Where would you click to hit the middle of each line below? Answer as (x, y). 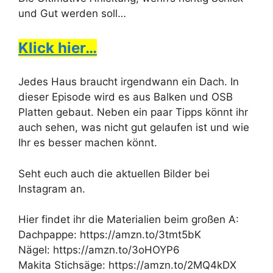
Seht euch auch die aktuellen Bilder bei (114, 173)
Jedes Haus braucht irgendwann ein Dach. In (129, 82)
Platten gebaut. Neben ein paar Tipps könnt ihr (133, 112)
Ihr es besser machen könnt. (88, 143)
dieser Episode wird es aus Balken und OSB (126, 97)
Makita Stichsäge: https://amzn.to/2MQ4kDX (127, 265)
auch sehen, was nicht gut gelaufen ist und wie (134, 128)
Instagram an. (52, 189)
